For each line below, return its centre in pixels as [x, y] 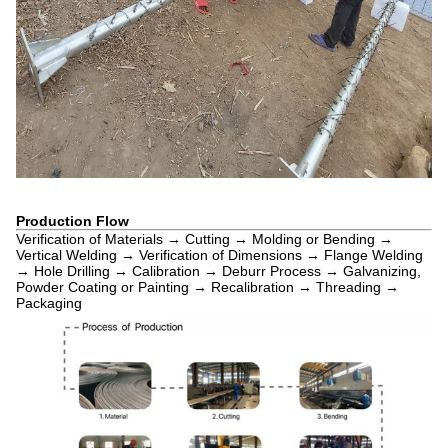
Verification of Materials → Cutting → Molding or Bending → [204, 239]
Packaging [49, 303]
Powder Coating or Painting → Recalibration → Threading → [207, 287]
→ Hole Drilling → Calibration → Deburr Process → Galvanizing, [218, 271]
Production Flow [72, 221]
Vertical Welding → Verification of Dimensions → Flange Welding [219, 255]
